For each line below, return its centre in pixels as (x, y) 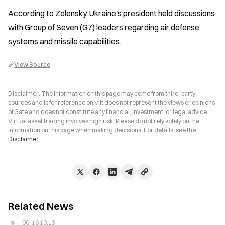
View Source (32, 65)
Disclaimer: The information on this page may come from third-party (102, 94)
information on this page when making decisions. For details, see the (102, 130)
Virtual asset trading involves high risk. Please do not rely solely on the (104, 121)
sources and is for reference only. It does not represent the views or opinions (111, 103)
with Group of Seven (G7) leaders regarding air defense (104, 27)
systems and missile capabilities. (65, 41)
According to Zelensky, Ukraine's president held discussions (111, 13)
